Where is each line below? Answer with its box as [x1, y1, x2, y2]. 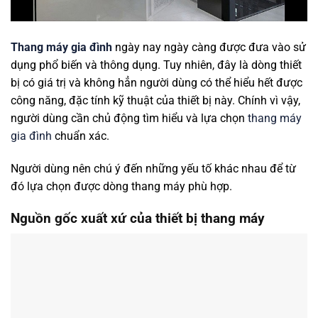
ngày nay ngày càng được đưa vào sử [112, 40, 306, 55]
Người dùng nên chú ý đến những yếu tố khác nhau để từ [11, 162, 296, 176]
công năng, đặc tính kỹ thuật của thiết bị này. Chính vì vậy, [11, 94, 300, 108]
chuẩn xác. [52, 129, 109, 143]
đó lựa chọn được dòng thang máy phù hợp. [11, 180, 232, 194]
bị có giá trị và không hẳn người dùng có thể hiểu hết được [11, 76, 302, 90]
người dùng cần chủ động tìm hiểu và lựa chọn [11, 111, 248, 126]
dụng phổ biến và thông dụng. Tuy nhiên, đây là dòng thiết [11, 58, 302, 72]
